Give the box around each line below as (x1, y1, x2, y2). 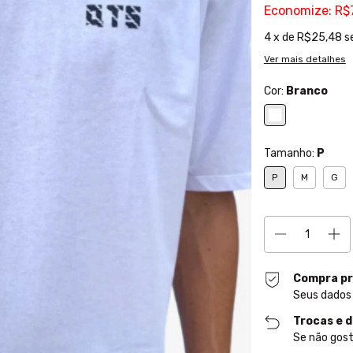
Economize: (263, 3, 332, 18)
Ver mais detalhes (263, 54, 346, 65)
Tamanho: (263, 147, 317, 160)
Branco (285, 84, 328, 98)
